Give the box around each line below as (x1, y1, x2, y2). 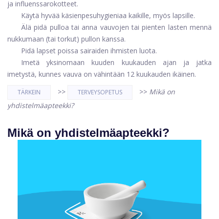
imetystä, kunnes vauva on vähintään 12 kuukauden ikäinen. (7, 69, 196, 79)
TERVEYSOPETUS (78, 88, 122, 97)
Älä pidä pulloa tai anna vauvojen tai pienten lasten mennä (21, 22, 212, 32)
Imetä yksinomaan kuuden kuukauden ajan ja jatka (21, 58, 212, 67)
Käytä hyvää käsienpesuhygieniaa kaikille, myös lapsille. (21, 11, 195, 21)
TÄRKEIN (18, 88, 41, 97)
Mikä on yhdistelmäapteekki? (7, 126, 170, 140)
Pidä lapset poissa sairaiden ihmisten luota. (21, 46, 157, 56)
